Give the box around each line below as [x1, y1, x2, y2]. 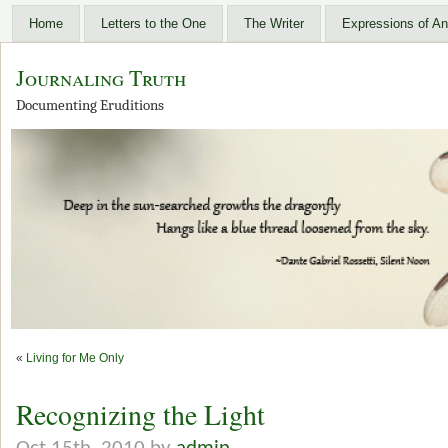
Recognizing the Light [16, 396, 265, 433]
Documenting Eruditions [16, 97, 164, 114]
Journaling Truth [16, 63, 186, 92]
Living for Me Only [26, 351, 124, 365]
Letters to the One [101, 16, 206, 31]
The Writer [244, 16, 304, 31]
